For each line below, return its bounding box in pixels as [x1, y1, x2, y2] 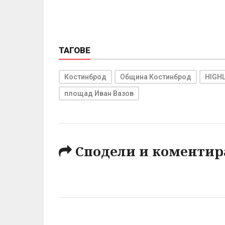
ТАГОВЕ [59, 45, 90, 55]
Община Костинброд [120, 72, 191, 81]
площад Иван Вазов [64, 89, 134, 97]
